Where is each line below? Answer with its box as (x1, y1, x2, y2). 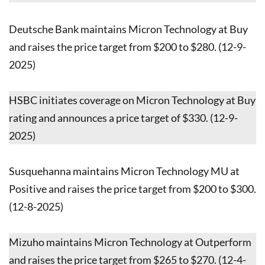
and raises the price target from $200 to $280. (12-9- (9, 40, 246, 53)
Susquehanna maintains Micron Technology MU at (9, 164, 240, 177)
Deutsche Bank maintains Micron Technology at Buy (9, 22, 248, 35)
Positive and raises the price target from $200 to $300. (9, 182, 256, 195)
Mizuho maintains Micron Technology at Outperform (9, 235, 251, 248)
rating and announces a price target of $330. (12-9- (9, 111, 238, 124)
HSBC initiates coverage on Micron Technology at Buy (9, 93, 256, 106)
